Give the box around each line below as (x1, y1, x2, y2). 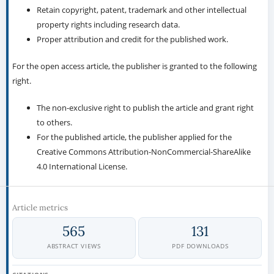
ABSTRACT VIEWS (47, 242, 101, 251)
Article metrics (12, 202, 68, 213)
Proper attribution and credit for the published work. (36, 34, 228, 45)
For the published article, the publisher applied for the (36, 131, 232, 143)
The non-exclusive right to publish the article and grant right (36, 102, 254, 114)
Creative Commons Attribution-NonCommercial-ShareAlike (36, 146, 251, 158)
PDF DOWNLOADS (172, 242, 229, 251)
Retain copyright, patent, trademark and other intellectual (36, 4, 246, 16)
